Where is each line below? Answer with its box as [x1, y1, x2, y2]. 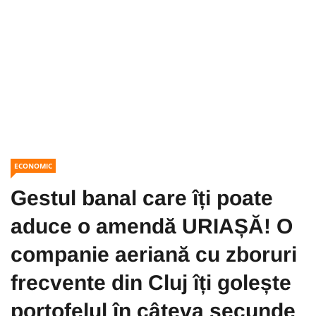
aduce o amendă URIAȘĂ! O [11, 214, 293, 238]
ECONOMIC [14, 161, 52, 171]
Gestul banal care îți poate [11, 186, 273, 209]
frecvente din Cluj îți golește [11, 271, 291, 294]
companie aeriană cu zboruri [11, 243, 297, 266]
